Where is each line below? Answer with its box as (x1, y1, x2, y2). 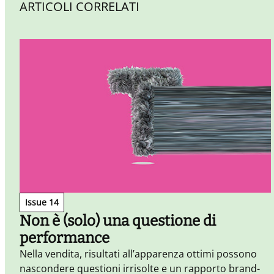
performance (20, 229, 109, 247)
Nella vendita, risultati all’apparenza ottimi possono (20, 247, 257, 261)
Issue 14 (25, 196, 59, 209)
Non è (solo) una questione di (20, 212, 216, 230)
